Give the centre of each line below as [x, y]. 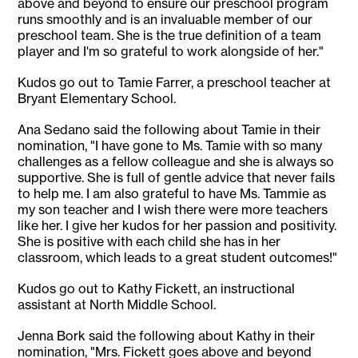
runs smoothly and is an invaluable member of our [165, 20]
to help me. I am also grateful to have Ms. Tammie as [172, 194]
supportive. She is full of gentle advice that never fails [177, 178]
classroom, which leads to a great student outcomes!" [178, 258]
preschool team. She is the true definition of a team [170, 36]
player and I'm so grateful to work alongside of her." [171, 52]
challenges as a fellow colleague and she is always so [176, 162]
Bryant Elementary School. [97, 99]
